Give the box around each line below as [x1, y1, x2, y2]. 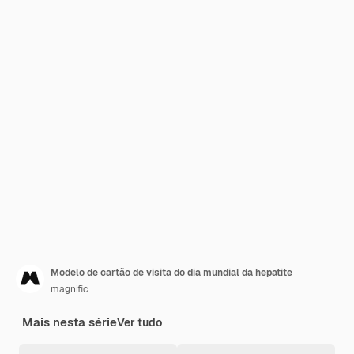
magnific [51, 283, 88, 296]
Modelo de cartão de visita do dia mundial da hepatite [51, 266, 292, 279]
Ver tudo [117, 315, 162, 330]
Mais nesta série [22, 314, 117, 330]
